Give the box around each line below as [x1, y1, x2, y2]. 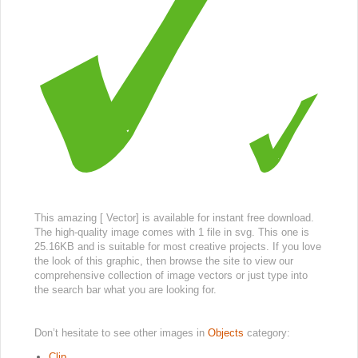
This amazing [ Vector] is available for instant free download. [34, 212, 314, 225]
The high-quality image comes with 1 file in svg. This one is [34, 226, 309, 239]
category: [247, 327, 290, 340]
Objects [208, 327, 247, 340]
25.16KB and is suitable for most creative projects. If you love [34, 241, 321, 253]
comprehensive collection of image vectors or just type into [34, 269, 308, 282]
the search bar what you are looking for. [34, 284, 217, 296]
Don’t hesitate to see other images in [34, 327, 208, 340]
